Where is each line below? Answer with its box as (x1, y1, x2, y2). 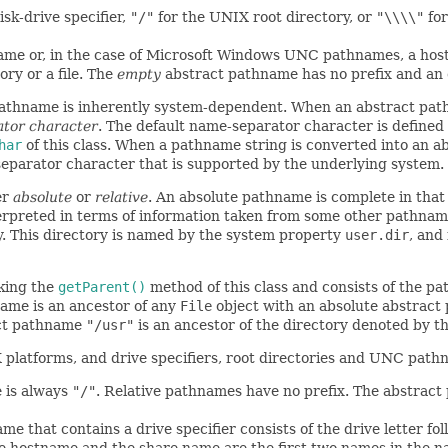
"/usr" (86, 317, 134, 333)
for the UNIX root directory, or (154, 9, 376, 25)
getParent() (58, 279, 146, 295)
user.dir (345, 227, 409, 243)
